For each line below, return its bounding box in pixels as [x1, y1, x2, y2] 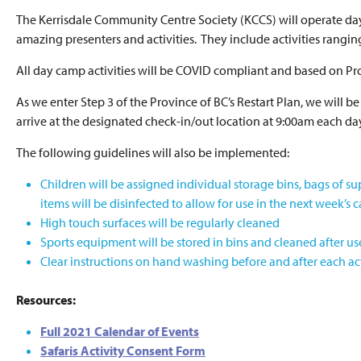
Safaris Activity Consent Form [40, 342, 205, 359]
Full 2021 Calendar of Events [40, 322, 199, 339]
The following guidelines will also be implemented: [16, 143, 289, 160]
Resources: [16, 291, 76, 308]
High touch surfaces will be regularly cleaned [40, 214, 280, 230]
